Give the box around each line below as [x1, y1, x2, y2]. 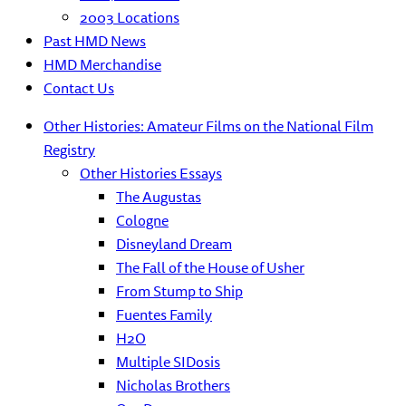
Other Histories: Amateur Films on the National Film [43, 114, 373, 138]
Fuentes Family [116, 303, 212, 326]
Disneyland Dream [116, 232, 232, 256]
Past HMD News [43, 29, 146, 53]
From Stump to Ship [116, 279, 243, 303]
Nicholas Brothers [116, 373, 230, 397]
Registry [43, 138, 95, 161]
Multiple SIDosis [116, 350, 220, 373]
